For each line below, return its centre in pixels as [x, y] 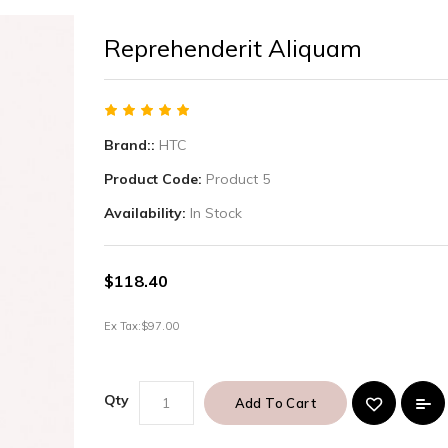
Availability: [146, 213]
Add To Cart [275, 403]
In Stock [215, 213]
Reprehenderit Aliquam [232, 48]
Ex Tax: [122, 326]
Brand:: [131, 145]
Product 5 [237, 179]
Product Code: [154, 179]
